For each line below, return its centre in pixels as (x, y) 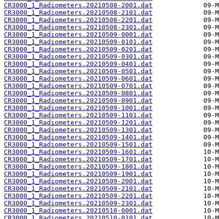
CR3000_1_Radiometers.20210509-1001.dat (78, 108)
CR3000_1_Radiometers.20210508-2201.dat (78, 20)
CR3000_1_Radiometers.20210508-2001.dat (78, 5)
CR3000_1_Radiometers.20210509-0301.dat (78, 57)
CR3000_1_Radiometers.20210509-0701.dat (78, 86)
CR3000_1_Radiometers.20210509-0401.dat (78, 64)
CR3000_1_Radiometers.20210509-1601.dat (78, 152)
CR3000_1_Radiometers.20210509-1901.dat (78, 174)
